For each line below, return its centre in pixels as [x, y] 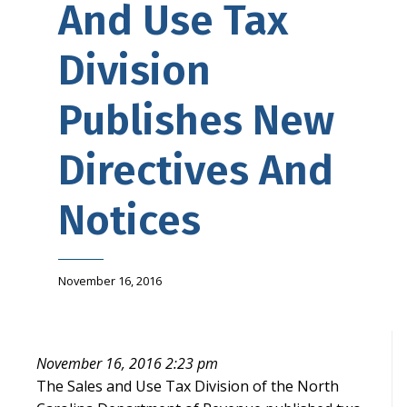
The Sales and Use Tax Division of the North [188, 386]
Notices [129, 221]
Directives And [196, 171]
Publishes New [196, 121]
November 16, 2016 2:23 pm [127, 363]
